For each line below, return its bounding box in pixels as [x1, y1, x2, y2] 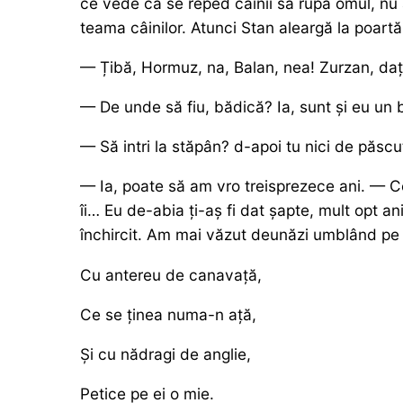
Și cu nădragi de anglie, [79, 344, 251, 363]
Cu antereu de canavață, [79, 264, 262, 284]
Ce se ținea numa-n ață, [79, 304, 256, 324]
